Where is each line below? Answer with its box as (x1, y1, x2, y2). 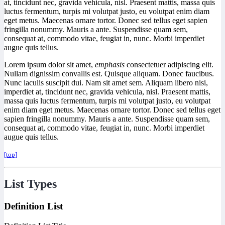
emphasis (95, 60, 125, 69)
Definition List (4, 201, 63, 212)
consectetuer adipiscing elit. (125, 60, 213, 69)
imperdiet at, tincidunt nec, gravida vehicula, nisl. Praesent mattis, (4, 87, 210, 96)
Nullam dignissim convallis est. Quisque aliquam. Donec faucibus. (4, 69, 214, 78)
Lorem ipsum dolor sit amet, (4, 60, 95, 69)
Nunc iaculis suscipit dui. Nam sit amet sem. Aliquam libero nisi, (4, 78, 208, 87)
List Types (4, 177, 57, 191)
